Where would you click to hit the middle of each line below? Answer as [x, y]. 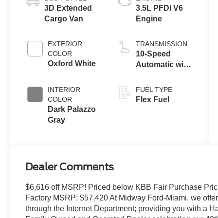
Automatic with [163, 64]
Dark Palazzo [72, 109]
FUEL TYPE [154, 89]
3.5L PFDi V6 [159, 8]
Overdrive [154, 75]
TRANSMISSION [161, 44]
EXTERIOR [65, 44]
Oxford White [72, 63]
